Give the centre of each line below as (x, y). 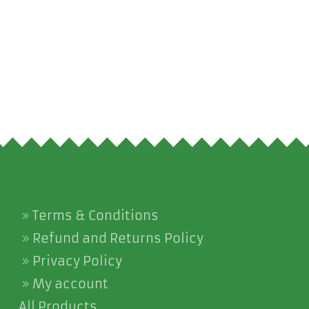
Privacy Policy (77, 261)
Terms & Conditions (95, 216)
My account (70, 284)
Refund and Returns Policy (118, 238)
